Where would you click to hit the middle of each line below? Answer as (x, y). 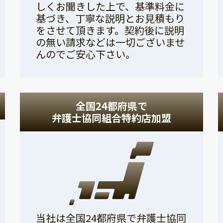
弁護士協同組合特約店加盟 (111, 118)
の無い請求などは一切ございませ (110, 42)
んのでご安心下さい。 (85, 54)
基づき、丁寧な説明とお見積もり (110, 18)
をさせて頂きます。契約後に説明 (110, 30)
